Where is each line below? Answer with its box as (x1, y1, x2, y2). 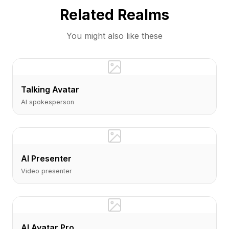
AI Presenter (21, 153, 72, 164)
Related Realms (60, 6, 169, 24)
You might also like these (66, 31, 163, 41)
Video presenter (21, 167, 72, 175)
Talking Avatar (21, 84, 79, 95)
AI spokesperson (21, 98, 74, 106)
